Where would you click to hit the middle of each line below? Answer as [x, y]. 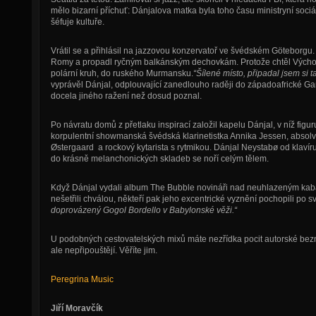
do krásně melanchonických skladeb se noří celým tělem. [159, 159]
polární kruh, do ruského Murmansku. [122, 73]
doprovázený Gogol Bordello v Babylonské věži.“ [144, 210]
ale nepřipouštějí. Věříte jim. [104, 250]
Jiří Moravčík [77, 308]
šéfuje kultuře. [77, 22]
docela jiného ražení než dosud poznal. [126, 96]
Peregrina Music [82, 279]
